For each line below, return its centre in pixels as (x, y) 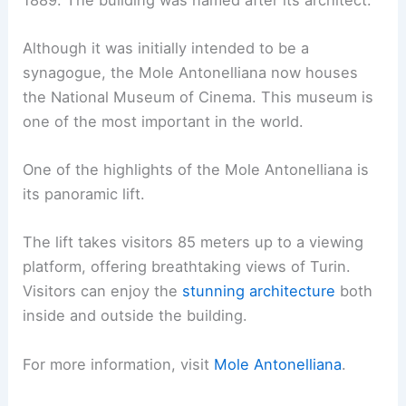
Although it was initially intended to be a (166, 48)
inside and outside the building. (135, 316)
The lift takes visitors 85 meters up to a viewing (193, 242)
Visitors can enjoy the (103, 291)
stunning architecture (259, 291)
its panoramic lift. (84, 194)
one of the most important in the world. (164, 121)
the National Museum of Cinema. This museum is (198, 97)
